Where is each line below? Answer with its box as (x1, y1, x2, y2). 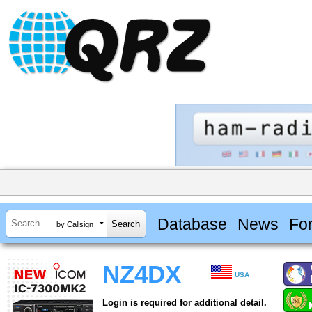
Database (157, 214, 227, 233)
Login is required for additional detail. (102, 297, 267, 309)
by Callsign (56, 219, 93, 228)
